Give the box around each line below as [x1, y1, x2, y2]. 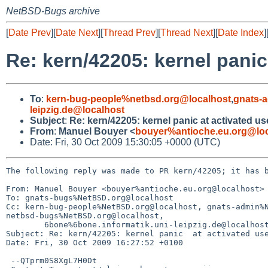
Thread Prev [103, 28, 156, 38]
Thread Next [160, 28, 213, 38]
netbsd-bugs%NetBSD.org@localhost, [6, 211, 164, 220]
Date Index [218, 28, 264, 38]
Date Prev [8, 28, 51, 38]
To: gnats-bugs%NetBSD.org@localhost [6, 193, 173, 202]
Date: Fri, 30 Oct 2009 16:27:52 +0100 [6, 237, 183, 247]
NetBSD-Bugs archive [6, 6, 100, 16]
